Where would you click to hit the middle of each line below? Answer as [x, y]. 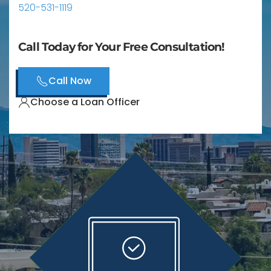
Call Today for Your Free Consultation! [121, 47]
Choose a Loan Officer [85, 102]
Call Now [70, 80]
